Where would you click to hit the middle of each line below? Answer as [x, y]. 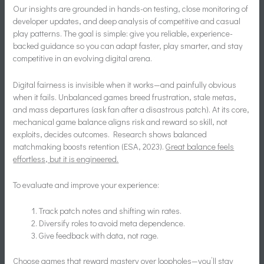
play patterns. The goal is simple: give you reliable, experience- [123, 34]
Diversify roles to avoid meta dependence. [112, 223]
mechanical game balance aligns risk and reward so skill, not [121, 121]
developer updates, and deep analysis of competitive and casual [127, 21]
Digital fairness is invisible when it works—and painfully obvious [125, 84]
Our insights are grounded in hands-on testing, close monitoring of [131, 9]
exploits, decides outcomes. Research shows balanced [110, 134]
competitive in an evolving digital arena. [83, 58]
